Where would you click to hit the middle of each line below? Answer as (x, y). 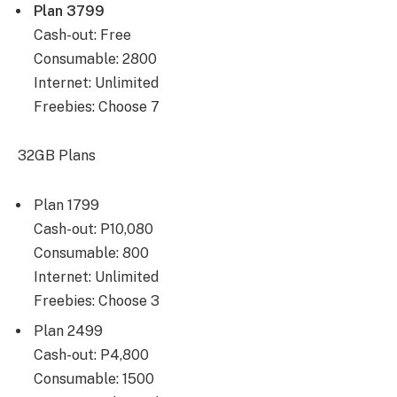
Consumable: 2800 (95, 58)
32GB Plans (57, 156)
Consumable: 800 (91, 253)
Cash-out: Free (82, 35)
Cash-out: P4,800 (91, 355)
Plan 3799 (69, 11)
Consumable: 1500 (94, 379)
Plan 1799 (66, 206)
